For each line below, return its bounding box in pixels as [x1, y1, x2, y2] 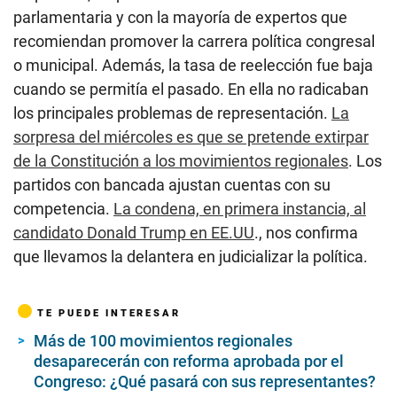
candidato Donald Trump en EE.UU [13, 222, 254, 242]
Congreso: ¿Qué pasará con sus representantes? [34, 371, 376, 391]
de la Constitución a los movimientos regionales [13, 151, 348, 170]
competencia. [13, 198, 113, 218]
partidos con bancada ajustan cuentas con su [13, 175, 331, 194]
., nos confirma [254, 222, 358, 242]
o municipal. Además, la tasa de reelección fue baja [13, 55, 373, 74]
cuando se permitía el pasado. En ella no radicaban [13, 79, 369, 98]
